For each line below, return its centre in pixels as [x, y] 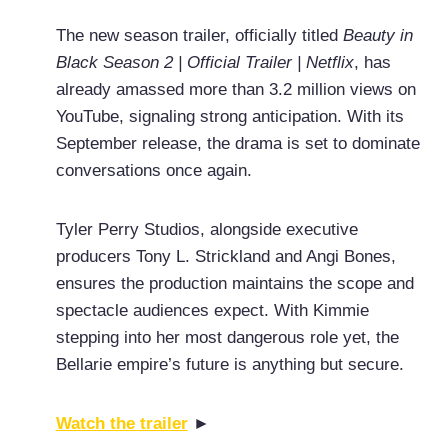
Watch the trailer [121, 424]
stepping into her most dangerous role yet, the [227, 338]
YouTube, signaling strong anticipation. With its [229, 117]
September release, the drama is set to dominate [237, 144]
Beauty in [377, 36]
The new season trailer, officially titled [199, 36]
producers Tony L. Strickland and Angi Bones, [225, 257]
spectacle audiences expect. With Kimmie [212, 311]
